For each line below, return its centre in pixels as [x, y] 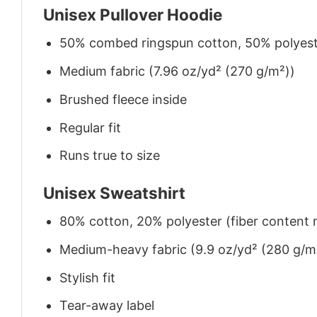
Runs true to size [110, 156]
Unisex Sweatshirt [114, 192]
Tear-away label [107, 306]
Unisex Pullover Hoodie [133, 15]
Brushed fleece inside [123, 99]
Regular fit [91, 127]
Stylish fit [88, 277]
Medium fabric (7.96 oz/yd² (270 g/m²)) [178, 71]
